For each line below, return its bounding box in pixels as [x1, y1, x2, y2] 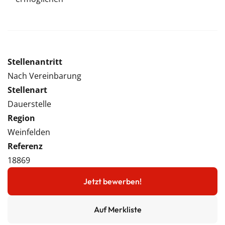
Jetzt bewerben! [83, 176, 142, 186]
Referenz [8, 141, 43, 152]
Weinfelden [8, 127, 50, 138]
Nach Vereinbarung [8, 70, 81, 81]
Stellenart [8, 84, 47, 95]
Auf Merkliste [93, 204, 142, 214]
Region [8, 113, 35, 124]
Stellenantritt [8, 56, 62, 67]
